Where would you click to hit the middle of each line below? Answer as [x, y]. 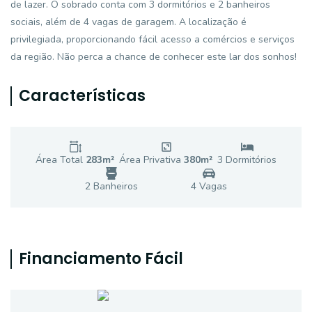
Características [82, 96]
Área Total [61, 160]
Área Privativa [151, 160]
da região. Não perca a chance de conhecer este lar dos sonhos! [154, 57]
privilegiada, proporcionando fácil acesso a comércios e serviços [153, 39]
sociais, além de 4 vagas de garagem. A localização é [128, 22]
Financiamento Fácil [101, 259]
